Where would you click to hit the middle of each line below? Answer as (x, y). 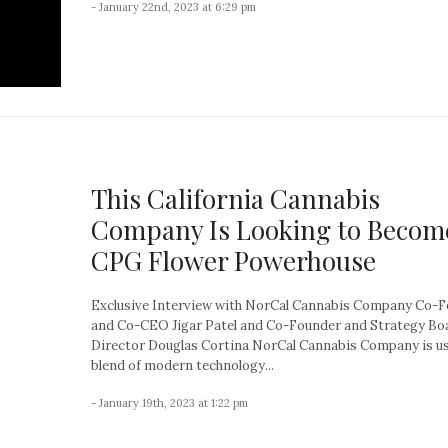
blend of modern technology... (182, 365)
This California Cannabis (235, 198)
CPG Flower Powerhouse (233, 260)
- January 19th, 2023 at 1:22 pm (169, 402)
